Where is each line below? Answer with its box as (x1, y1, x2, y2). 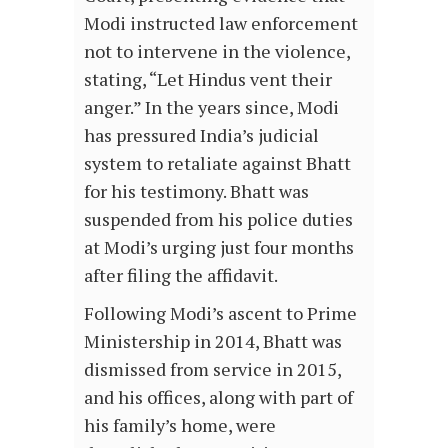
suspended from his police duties (84, 206, 353, 231)
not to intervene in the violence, (84, 38, 350, 63)
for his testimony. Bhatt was (84, 178, 309, 203)
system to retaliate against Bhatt (84, 150, 351, 175)
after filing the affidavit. (84, 262, 281, 287)
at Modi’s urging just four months (84, 234, 354, 259)
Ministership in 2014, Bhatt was (84, 328, 342, 353)
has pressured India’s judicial (84, 122, 319, 147)
